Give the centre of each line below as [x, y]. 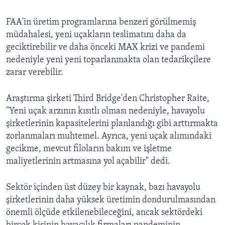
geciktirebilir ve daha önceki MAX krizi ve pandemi [105, 48]
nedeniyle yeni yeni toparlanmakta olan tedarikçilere [108, 60]
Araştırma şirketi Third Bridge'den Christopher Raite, [108, 99]
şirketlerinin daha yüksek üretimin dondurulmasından [111, 200]
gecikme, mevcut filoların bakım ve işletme [89, 149]
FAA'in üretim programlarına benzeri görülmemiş [101, 23]
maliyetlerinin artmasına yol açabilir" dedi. [88, 162]
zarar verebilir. [35, 73]
